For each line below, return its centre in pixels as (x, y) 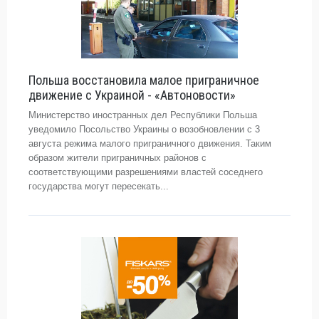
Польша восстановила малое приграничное (144, 80)
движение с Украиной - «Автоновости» (132, 95)
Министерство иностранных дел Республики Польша (143, 115)
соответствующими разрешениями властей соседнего (146, 172)
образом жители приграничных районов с (117, 158)
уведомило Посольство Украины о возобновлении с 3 (144, 129)
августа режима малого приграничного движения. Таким (150, 143)
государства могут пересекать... (99, 186)
